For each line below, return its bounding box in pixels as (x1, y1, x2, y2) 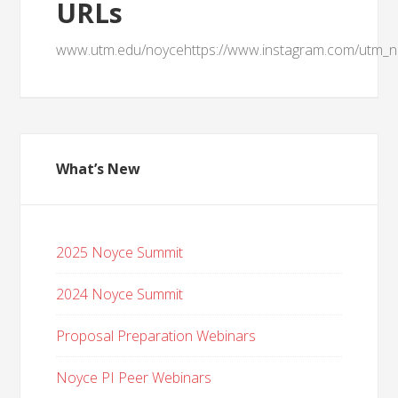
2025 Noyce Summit (56, 243, 184, 262)
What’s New (56, 159, 141, 179)
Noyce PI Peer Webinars (56, 368, 212, 387)
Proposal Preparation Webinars (56, 326, 257, 346)
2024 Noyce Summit (56, 284, 184, 304)
